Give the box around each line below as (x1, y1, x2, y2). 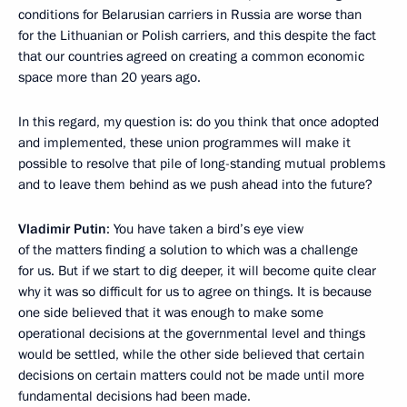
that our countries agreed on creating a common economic (18, 47, 364, 65)
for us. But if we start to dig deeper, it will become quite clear (18, 262, 376, 280)
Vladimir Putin (18, 220, 106, 238)
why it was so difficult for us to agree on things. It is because (18, 283, 372, 301)
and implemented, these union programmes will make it (18, 134, 351, 152)
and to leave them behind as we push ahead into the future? (18, 175, 372, 194)
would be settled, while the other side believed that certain (18, 345, 364, 363)
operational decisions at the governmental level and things (18, 324, 365, 342)
